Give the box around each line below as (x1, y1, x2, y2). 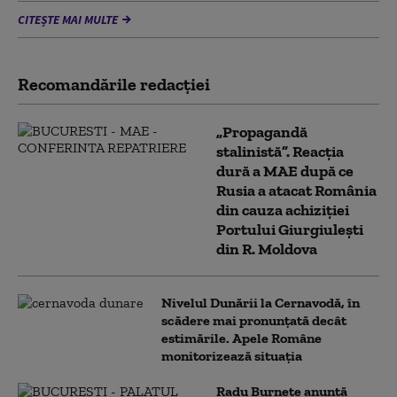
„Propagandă (216, 122, 307, 142)
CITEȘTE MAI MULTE (18, 12, 118, 27)
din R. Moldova (216, 239, 317, 259)
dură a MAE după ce (216, 161, 354, 181)
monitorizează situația (161, 347, 302, 364)
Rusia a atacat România (216, 181, 377, 200)
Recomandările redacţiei (18, 74, 210, 95)
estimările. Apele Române (161, 330, 322, 346)
